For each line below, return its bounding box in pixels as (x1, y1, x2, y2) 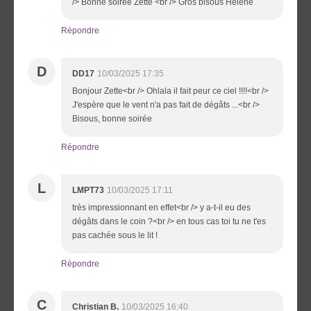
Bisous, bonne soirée (72, 113, 152, 124)
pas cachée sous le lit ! (72, 230, 158, 240)
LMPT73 (72, 185, 104, 195)
